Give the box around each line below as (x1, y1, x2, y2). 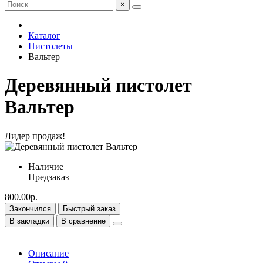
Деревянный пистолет (5, 75, 192, 96)
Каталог (28, 31, 60, 41)
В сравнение (61, 216, 106, 225)
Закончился (9, 204, 51, 213)
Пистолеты (28, 41, 73, 51)
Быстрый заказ (63, 204, 116, 213)
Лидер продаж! (5, 130, 65, 141)
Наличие (28, 161, 63, 171)
